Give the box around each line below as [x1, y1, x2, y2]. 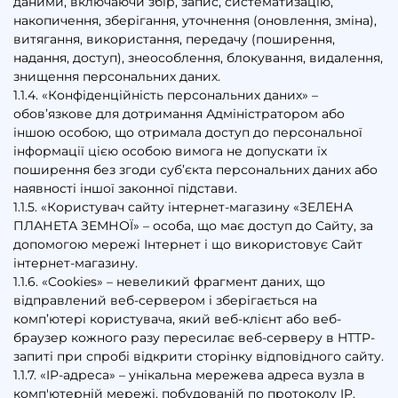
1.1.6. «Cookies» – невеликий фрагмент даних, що [13, 273, 325, 290]
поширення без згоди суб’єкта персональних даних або [13, 161, 378, 178]
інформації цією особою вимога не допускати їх [13, 142, 327, 159]
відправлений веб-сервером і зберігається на [13, 291, 317, 308]
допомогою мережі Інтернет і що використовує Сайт [13, 235, 362, 252]
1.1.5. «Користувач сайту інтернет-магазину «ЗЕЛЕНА [13, 198, 353, 215]
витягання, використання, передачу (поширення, [13, 30, 335, 47]
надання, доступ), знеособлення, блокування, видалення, [13, 49, 383, 66]
